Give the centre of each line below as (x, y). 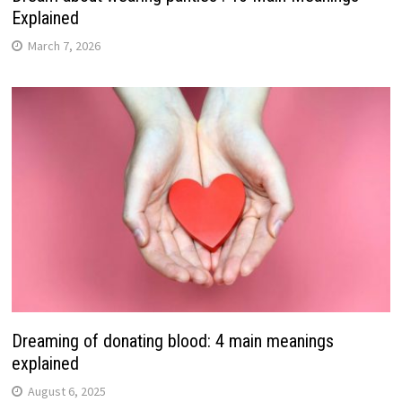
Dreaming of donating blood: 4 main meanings (172, 341)
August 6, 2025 (66, 392)
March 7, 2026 (64, 45)
